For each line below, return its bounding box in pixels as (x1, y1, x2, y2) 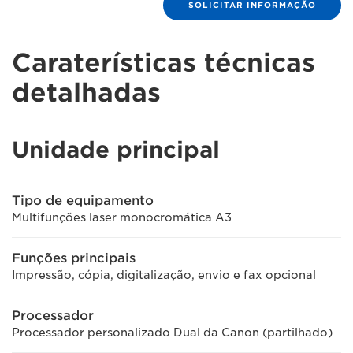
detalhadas (12, 77, 161, 108)
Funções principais (12, 251, 136, 266)
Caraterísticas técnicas (12, 47, 315, 78)
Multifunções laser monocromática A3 (12, 211, 232, 224)
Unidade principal (12, 136, 220, 163)
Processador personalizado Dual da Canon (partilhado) (12, 326, 333, 339)
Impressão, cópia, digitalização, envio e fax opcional (12, 269, 316, 281)
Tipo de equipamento (12, 193, 154, 208)
